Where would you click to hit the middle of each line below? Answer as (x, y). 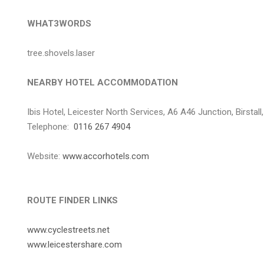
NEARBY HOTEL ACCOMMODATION (103, 82)
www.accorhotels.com (106, 156)
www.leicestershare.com (75, 245)
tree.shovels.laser (61, 53)
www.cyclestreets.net (68, 230)
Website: (45, 156)
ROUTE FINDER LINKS (72, 200)
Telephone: (49, 127)
